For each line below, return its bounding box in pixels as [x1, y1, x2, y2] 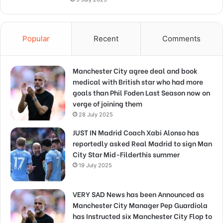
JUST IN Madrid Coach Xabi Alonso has [73, 127, 199, 138]
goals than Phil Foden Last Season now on [73, 87, 210, 98]
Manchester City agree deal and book [73, 65, 198, 76]
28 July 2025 [79, 111, 113, 118]
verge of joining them [73, 98, 142, 109]
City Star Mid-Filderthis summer [73, 149, 180, 160]
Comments [162, 34, 201, 44]
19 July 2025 [79, 162, 112, 169]
